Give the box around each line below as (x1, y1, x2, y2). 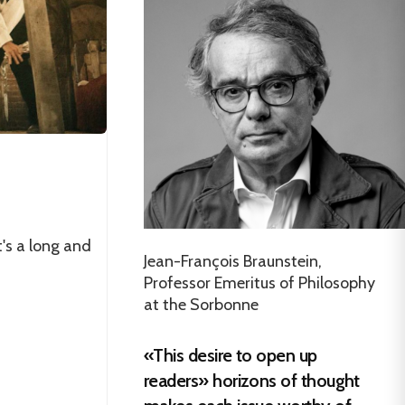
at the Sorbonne (144, 294, 259, 315)
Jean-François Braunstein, (144, 250, 322, 271)
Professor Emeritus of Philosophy (144, 272, 375, 293)
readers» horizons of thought (144, 369, 360, 391)
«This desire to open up (144, 344, 317, 366)
